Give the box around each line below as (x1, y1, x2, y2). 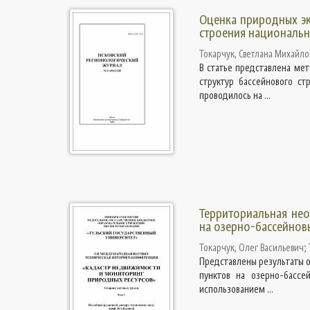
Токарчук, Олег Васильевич (199, 241, 304, 255)
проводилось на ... (199, 89, 271, 102)
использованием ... (199, 282, 273, 296)
